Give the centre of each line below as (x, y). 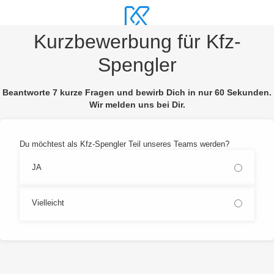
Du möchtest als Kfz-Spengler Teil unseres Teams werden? (124, 144)
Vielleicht (48, 203)
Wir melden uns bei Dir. (137, 104)
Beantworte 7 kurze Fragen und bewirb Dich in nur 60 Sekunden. (137, 92)
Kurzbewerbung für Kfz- (137, 41)
